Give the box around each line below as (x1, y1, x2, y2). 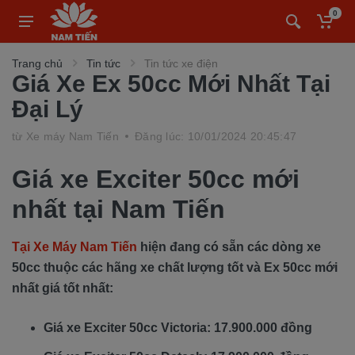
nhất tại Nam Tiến (12, 195, 232, 223)
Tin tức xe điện (144, 57, 218, 70)
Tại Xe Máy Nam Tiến (12, 240, 137, 254)
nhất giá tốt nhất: (12, 281, 113, 295)
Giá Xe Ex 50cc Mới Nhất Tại (12, 71, 330, 97)
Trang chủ (12, 57, 63, 70)
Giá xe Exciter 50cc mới (12, 165, 300, 193)
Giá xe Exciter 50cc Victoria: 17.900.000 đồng (44, 321, 312, 334)
